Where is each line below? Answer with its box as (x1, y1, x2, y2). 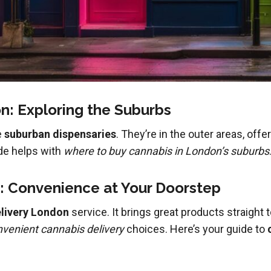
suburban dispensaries (4, 128, 116, 141)
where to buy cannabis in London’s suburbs (63, 145, 269, 158)
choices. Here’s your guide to (123, 223, 267, 236)
